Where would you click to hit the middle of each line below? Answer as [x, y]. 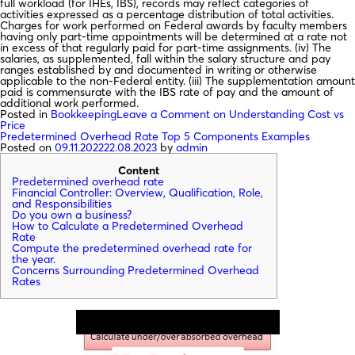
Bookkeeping [84, 114]
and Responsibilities [62, 203]
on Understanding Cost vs [277, 114]
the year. [34, 259]
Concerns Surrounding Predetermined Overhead [136, 270]
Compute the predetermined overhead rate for [132, 248]
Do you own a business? [72, 214]
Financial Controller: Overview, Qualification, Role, [137, 192]
